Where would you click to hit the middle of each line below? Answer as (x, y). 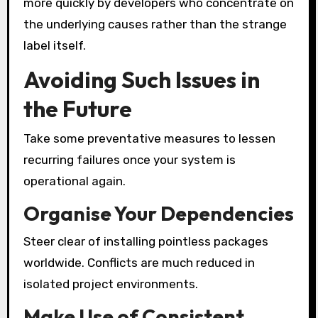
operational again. (74, 181)
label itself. (54, 45)
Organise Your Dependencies (158, 213)
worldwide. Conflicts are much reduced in (139, 263)
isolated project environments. (110, 284)
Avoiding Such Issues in (141, 79)
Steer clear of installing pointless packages (146, 242)
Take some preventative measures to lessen (149, 138)
